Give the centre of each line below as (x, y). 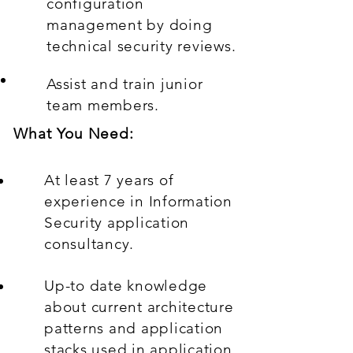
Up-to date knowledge (126, 286)
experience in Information (138, 201)
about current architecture (139, 307)
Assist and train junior (125, 84)
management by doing (130, 25)
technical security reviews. (141, 46)
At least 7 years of (109, 180)
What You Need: (74, 134)
